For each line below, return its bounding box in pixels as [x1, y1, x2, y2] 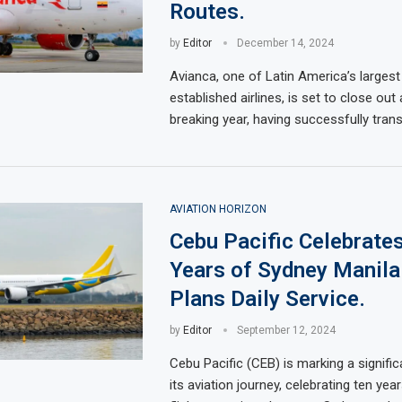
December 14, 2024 [236, 37, 334, 49]
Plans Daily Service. [169, 286, 365, 311]
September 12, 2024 [236, 324, 336, 336]
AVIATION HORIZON [169, 203, 267, 215]
